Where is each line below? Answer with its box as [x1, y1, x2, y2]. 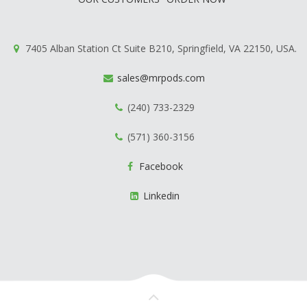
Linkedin [143, 189, 180, 203]
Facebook [139, 160, 183, 173]
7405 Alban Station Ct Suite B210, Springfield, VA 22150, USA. [23, 42, 297, 56]
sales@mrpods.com [117, 71, 205, 85]
